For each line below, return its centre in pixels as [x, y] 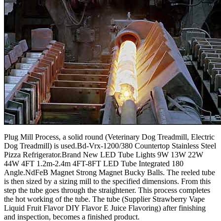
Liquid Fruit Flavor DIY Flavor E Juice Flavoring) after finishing [105, 208]
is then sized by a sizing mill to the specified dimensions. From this [107, 182]
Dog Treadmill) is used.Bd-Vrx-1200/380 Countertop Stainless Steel [110, 146]
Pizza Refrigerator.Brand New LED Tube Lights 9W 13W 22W [104, 155]
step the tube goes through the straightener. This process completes [107, 190]
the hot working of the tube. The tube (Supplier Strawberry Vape [104, 199]
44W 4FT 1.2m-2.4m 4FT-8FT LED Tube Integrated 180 [94, 164]
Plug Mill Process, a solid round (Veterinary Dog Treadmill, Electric [109, 137]
